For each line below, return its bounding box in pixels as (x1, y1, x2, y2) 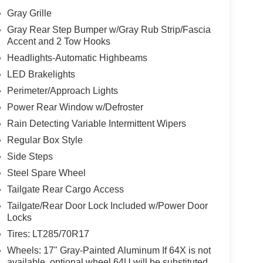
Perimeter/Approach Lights (6, 85, 118, 96)
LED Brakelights (6, 69, 75, 79)
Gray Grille (6, 8, 52, 18)
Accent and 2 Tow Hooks (6, 36, 110, 46)
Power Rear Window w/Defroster (6, 102, 143, 112)
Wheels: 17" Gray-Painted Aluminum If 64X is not (6, 245, 211, 255)
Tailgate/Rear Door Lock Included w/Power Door (6, 200, 208, 211)
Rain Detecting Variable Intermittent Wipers (6, 118, 186, 129)
